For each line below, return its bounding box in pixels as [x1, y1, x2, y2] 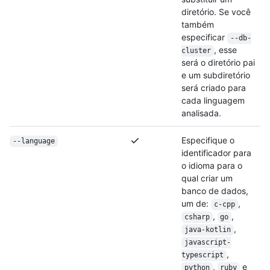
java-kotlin [184, 225, 231, 234]
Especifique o [181, 135, 234, 146]
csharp [184, 213, 210, 222]
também [181, 19, 214, 30]
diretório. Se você [181, 7, 251, 17]
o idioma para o [181, 160, 242, 171]
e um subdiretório [181, 70, 250, 81]
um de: [181, 198, 211, 209]
